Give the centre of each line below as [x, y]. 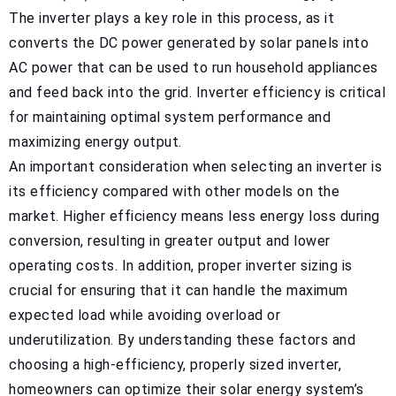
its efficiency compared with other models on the [174, 191]
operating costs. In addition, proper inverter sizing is [181, 265]
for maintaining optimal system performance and [170, 117]
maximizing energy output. [95, 141]
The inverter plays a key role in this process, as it [171, 18]
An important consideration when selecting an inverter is [195, 166]
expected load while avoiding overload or [145, 315]
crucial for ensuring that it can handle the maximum [179, 290]
